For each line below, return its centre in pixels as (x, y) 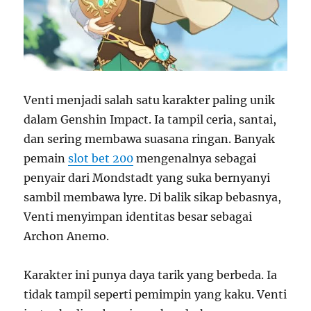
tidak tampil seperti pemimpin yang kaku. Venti (155, 295)
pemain (46, 159)
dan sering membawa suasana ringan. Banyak (150, 139)
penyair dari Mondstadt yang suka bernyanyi (147, 178)
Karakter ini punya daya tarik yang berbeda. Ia (151, 275)
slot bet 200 (101, 159)
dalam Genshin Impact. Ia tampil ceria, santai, (150, 120)
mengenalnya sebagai (195, 159)
